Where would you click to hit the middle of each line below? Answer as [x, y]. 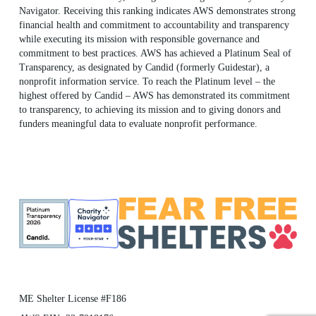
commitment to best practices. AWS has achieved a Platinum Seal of [155, 54]
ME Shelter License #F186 [72, 299]
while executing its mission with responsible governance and [139, 39]
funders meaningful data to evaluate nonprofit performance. [138, 124]
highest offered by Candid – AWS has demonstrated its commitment [154, 96]
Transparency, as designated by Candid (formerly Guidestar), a [144, 68]
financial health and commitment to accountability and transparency [154, 25]
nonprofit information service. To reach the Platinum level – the [147, 82]
